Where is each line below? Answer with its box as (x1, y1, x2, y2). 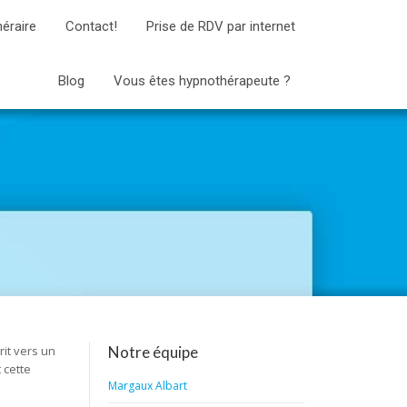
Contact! (65, 18, 117, 35)
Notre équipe (108, 342, 199, 362)
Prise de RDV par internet (145, 18, 295, 35)
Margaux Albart (108, 378, 188, 393)
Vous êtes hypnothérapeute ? (113, 73, 291, 89)
